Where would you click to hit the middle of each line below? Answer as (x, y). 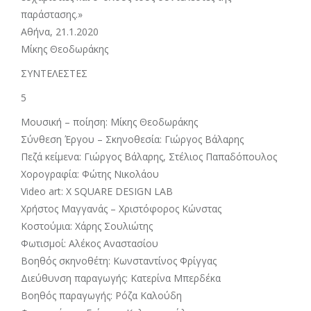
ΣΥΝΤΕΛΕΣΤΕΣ (54, 73)
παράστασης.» (52, 14)
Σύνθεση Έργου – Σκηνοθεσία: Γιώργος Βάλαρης (132, 139)
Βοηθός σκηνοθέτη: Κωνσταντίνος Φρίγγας (119, 261)
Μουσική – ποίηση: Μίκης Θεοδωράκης (109, 122)
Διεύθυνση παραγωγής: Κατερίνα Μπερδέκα (121, 278)
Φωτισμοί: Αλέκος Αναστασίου (90, 243)
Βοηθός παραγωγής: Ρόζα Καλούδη (101, 295)
